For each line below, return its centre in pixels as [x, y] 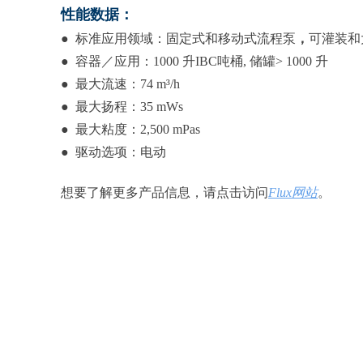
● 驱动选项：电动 [113, 152]
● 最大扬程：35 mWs [122, 107]
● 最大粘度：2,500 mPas [130, 129]
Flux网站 [293, 192]
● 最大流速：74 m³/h [120, 84]
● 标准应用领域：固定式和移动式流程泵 [178, 38]
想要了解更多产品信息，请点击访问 [164, 192]
